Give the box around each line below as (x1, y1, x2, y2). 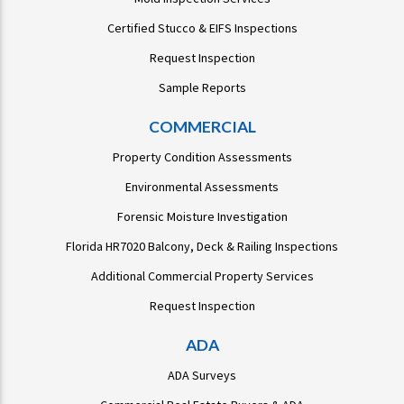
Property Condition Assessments (112, 149, 292, 166)
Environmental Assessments (125, 179, 279, 196)
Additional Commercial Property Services (90, 268, 314, 285)
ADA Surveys (168, 367, 236, 384)
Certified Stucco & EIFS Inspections (106, 20, 298, 37)
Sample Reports (158, 79, 246, 96)
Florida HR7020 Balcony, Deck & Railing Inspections (66, 238, 338, 255)
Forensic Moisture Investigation (116, 208, 288, 225)
